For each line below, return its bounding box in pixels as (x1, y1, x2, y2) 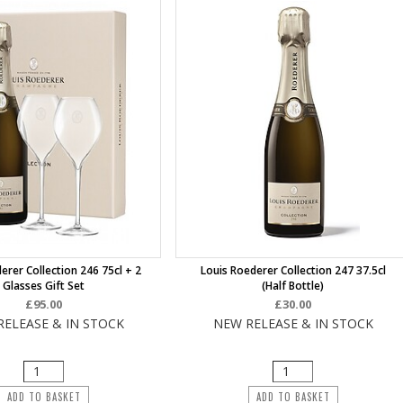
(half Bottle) (262, 278, 325, 293)
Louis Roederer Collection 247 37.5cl (200, 263, 386, 278)
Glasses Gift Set (3, 278, 85, 293)
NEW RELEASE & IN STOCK (212, 315, 373, 332)
